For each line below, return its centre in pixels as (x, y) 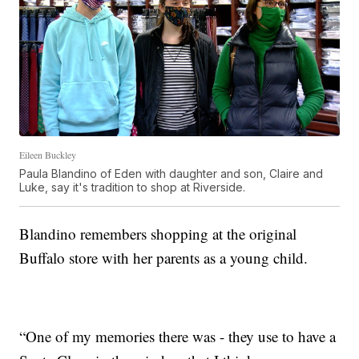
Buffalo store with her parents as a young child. (164, 257)
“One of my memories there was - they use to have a (178, 336)
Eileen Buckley (48, 154)
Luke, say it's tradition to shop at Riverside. (133, 187)
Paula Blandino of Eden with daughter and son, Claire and (171, 173)
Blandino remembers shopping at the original (158, 233)
